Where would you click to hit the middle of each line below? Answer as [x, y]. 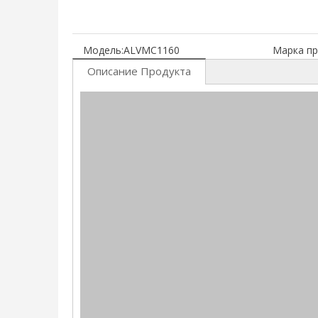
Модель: [103, 50]
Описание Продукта [139, 71]
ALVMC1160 [152, 50]
